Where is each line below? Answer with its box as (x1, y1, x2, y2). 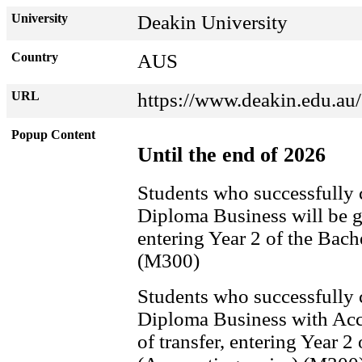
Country (11, 50, 58, 64)
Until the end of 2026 (137, 142, 326, 166)
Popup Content (11, 128, 95, 141)
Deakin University (137, 11, 288, 33)
